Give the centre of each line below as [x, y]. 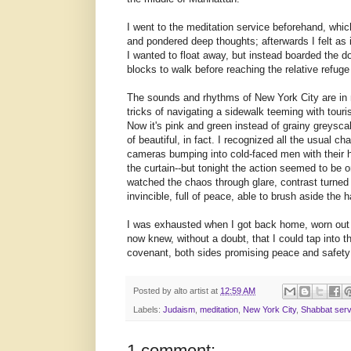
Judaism [179, 310]
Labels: [148, 310]
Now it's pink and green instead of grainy [220, 126]
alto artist [191, 291]
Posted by [154, 291]
